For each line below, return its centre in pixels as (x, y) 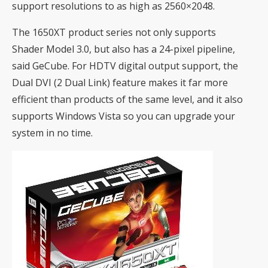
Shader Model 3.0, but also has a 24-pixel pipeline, (124, 49)
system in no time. (52, 133)
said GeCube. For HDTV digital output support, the (125, 66)
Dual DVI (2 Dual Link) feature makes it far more (120, 83)
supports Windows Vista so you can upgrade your (124, 116)
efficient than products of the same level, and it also (127, 100)
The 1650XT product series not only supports (114, 33)
